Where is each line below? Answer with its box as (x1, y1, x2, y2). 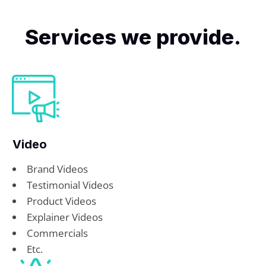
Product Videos (27, 194, 96, 208)
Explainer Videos (27, 210, 103, 224)
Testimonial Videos (27, 178, 113, 192)
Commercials (27, 226, 88, 240)
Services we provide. (25, 24, 241, 49)
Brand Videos (27, 161, 88, 176)
